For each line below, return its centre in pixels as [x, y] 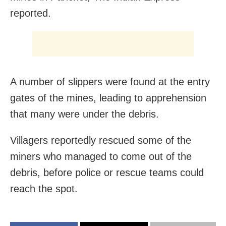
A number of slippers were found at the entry [110, 82]
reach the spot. [44, 189]
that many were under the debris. [84, 114]
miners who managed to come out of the [101, 157]
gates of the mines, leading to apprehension [108, 98]
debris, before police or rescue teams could [107, 173]
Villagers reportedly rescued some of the [101, 140]
